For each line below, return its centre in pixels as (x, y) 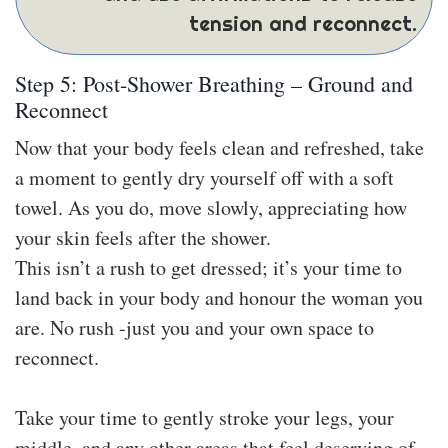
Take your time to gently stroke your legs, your (204, 417)
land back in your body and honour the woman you (219, 297)
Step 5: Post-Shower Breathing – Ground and (214, 83)
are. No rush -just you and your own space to (194, 327)
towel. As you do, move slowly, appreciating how (211, 207)
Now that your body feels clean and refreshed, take (219, 147)
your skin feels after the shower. (143, 237)
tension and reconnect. (303, 23)
